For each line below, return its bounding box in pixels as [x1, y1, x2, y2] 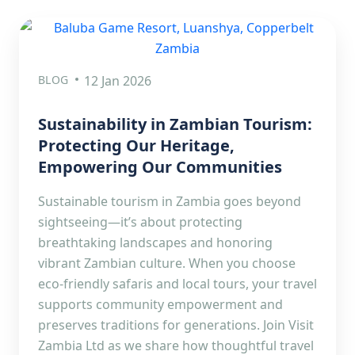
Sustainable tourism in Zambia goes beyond [38, 193, 301, 210]
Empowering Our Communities [38, 156, 282, 177]
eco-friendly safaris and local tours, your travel [38, 275, 317, 292]
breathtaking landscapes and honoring [38, 234, 273, 251]
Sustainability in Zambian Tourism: [38, 113, 312, 135]
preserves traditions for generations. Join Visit [38, 316, 314, 334]
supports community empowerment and [38, 296, 283, 313]
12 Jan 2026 [84, 72, 152, 90]
